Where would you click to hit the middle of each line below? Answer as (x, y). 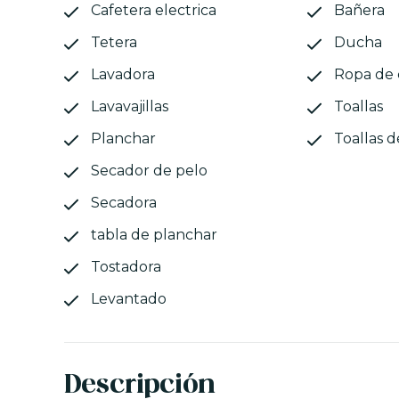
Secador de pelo (149, 171)
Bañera (360, 11)
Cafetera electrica (154, 11)
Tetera (114, 43)
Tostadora (126, 267)
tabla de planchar (154, 235)
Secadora (124, 203)
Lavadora (123, 75)
